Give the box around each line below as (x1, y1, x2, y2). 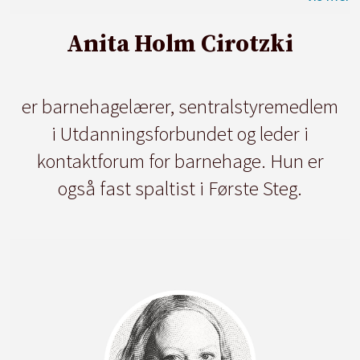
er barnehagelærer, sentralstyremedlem (22, 93, 338, 119)
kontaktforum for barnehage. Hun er (36, 148, 324, 174)
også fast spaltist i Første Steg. (58, 175, 302, 201)
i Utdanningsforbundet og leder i (51, 121, 309, 146)
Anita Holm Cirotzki (67, 30, 293, 60)
